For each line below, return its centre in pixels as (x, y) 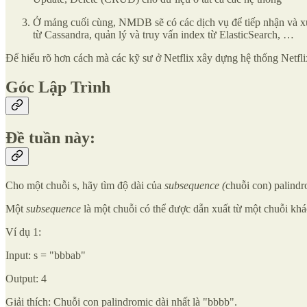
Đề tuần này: (50, 137)
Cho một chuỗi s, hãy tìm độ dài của (85, 185)
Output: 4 (26, 278)
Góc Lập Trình (58, 87)
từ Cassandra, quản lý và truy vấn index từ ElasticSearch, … (163, 35)
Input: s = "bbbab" (46, 255)
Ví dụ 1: (23, 232)
